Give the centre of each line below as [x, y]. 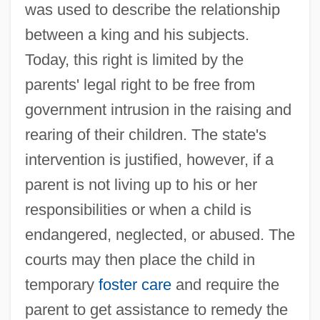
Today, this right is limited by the [134, 59]
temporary [61, 284]
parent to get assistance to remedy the [156, 309]
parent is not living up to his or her [141, 184]
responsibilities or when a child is [138, 209]
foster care [135, 284]
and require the [225, 284]
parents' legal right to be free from [140, 84]
